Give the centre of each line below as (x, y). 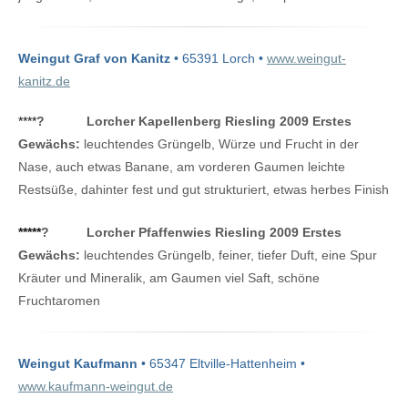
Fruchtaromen (59, 300)
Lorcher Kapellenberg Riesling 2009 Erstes (219, 121)
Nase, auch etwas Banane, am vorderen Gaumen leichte (182, 166)
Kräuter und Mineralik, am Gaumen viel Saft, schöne (169, 277)
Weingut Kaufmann (78, 363)
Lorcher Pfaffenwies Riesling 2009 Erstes (214, 232)
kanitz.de (44, 81)
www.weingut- (306, 58)
